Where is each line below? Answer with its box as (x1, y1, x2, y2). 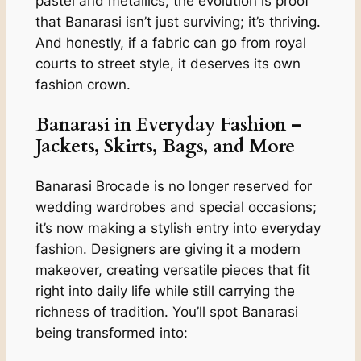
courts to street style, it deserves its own (35, 55, 301, 72)
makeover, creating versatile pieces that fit (35, 262, 310, 279)
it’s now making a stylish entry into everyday (35, 220, 321, 237)
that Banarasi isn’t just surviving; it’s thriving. (35, 13, 321, 30)
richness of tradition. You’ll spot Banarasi (35, 304, 298, 321)
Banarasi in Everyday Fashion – (35, 112, 302, 138)
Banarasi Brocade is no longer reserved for (35, 178, 312, 195)
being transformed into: (35, 325, 188, 342)
